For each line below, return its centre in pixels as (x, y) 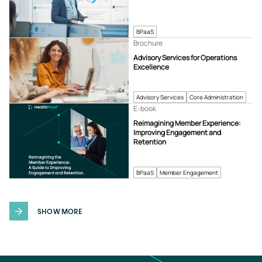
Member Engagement (189, 172)
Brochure (148, 43)
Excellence (151, 67)
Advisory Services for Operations (185, 58)
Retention (150, 142)
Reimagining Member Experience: (187, 123)
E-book (145, 109)
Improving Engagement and (177, 133)
